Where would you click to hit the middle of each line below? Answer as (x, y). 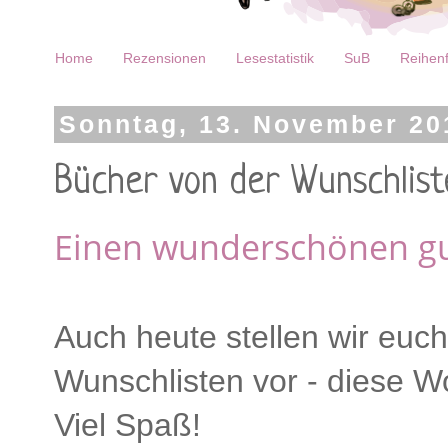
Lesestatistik (275, 58)
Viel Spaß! (127, 425)
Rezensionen (164, 58)
